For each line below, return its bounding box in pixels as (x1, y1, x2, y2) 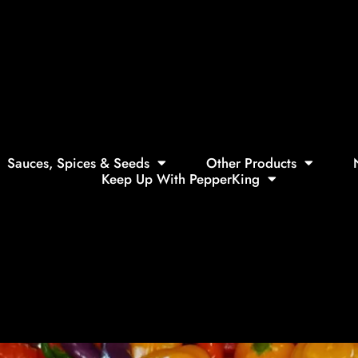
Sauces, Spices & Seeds (7, 153, 149, 173)
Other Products (206, 153, 296, 173)
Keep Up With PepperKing (101, 169, 260, 189)
